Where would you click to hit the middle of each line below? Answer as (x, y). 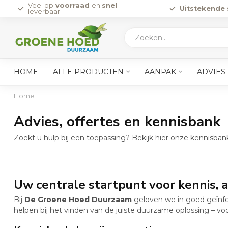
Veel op (41, 5)
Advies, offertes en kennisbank (117, 122)
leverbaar (44, 11)
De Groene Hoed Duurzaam (78, 199)
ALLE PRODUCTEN (88, 72)
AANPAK (160, 72)
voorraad (73, 5)
